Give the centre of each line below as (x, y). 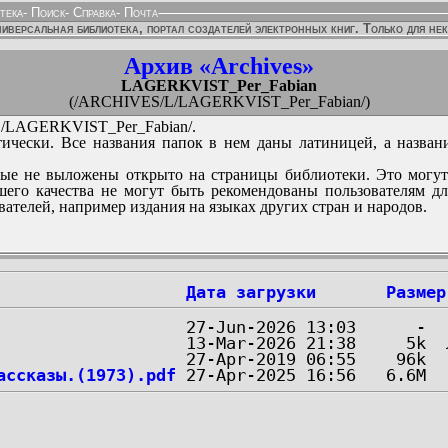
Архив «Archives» (219, 66)
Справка (92, 12)
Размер (416, 292)
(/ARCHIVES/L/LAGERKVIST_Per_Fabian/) (219, 101)
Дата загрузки (251, 292)
